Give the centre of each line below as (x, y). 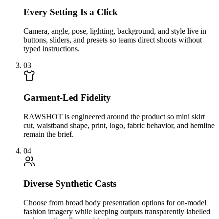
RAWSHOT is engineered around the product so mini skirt (114, 117)
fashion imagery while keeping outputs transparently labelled (117, 211)
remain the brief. (49, 134)
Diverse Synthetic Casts (70, 183)
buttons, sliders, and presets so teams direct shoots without (113, 40)
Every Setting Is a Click (71, 12)
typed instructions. (52, 48)
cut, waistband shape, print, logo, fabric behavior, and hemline (119, 126)
